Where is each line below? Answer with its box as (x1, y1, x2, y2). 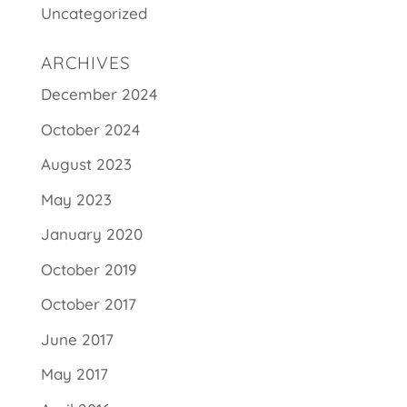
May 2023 (40, 189, 112, 209)
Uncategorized (40, 4, 147, 24)
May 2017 (40, 364, 108, 384)
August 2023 (40, 154, 132, 174)
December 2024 (40, 84, 157, 104)
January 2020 (40, 224, 143, 244)
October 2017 (40, 294, 136, 314)
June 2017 (40, 329, 114, 349)
